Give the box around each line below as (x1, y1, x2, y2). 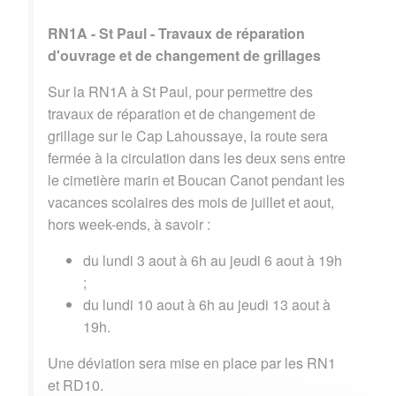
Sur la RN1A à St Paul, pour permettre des (48, 80, 313, 102)
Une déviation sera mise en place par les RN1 (48, 352, 336, 373)
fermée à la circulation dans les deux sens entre (48, 147, 346, 168)
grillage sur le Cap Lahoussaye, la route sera (48, 125, 328, 146)
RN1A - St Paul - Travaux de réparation (48, 22, 305, 43)
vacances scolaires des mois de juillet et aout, (48, 191, 334, 212)
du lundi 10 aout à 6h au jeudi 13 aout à (83, 293, 331, 315)
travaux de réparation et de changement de (48, 103, 316, 124)
